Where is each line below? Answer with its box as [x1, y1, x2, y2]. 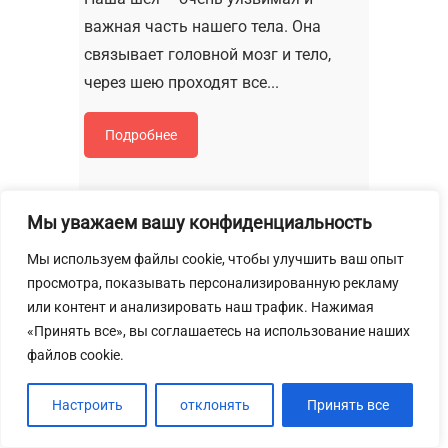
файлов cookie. [27, 347, 124, 363]
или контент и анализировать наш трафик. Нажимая [27, 299, 374, 315]
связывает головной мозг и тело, [84, 45, 331, 65]
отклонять [179, 397, 250, 413]
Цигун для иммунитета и [84, 409, 318, 434]
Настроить [51, 397, 123, 413]
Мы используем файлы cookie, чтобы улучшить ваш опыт [27, 251, 404, 267]
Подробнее [105, 127, 177, 144]
